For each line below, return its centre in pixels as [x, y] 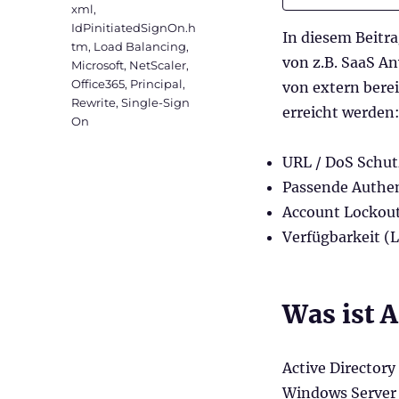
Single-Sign [156, 103]
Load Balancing [140, 47]
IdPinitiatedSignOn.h [134, 28]
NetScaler [158, 65]
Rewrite [94, 103]
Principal [157, 84]
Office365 [98, 84]
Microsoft [98, 65]
